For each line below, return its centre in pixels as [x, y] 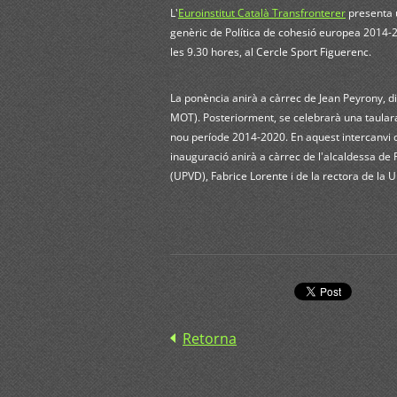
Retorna [210, 338]
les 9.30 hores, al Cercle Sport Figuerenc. [272, 51]
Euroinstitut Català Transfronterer [262, 12]
